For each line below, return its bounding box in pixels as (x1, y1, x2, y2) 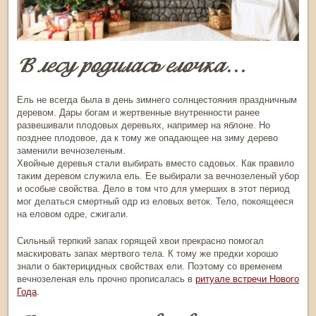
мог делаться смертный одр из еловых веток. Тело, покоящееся (17, 196, 293, 207)
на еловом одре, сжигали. (17, 209, 128, 220)
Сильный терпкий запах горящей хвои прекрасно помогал (17, 236, 264, 247)
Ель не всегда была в (17, 95, 113, 106)
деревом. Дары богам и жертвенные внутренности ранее (17, 107, 260, 119)
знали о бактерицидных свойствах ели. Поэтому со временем (17, 261, 282, 272)
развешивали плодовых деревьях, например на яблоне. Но (17, 120, 270, 131)
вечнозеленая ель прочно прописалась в (17, 274, 195, 285)
